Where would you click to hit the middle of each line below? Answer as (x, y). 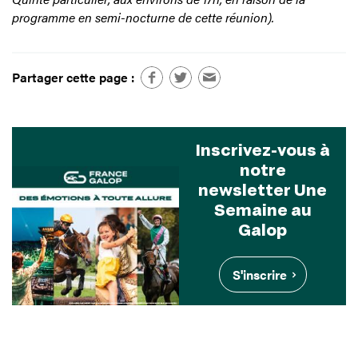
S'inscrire (259, 275)
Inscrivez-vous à (263, 150)
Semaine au (263, 210)
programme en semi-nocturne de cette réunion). (143, 17)
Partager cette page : (73, 78)
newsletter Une (263, 190)
